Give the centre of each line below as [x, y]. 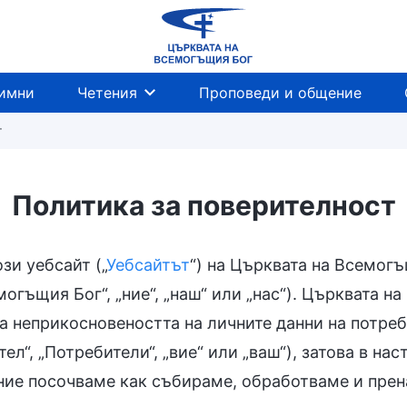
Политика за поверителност [203, 205]
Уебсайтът [148, 265]
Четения [107, 93]
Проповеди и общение [280, 93]
